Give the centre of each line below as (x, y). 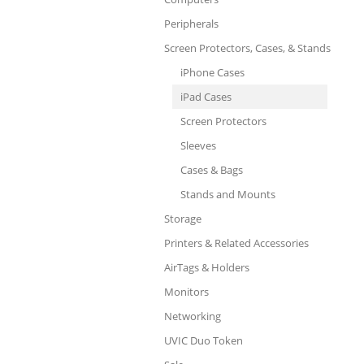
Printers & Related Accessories (236, 243)
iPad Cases (206, 97)
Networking (193, 316)
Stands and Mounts (228, 194)
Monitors (186, 292)
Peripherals (191, 24)
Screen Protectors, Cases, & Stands (247, 48)
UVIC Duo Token (204, 340)
